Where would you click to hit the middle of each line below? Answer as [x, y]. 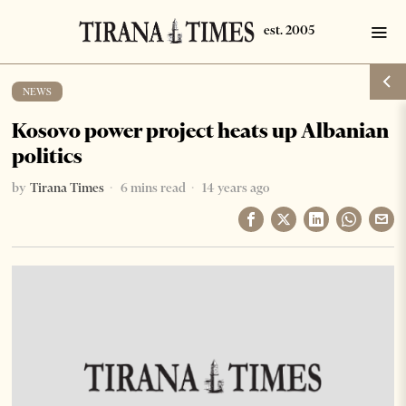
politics [48, 156]
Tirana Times [68, 188]
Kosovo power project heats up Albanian [201, 130]
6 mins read [152, 188]
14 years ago [235, 188]
